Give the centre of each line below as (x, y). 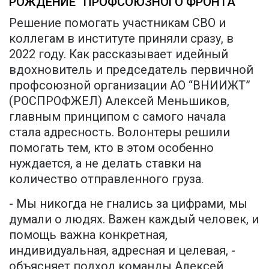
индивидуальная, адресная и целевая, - (122, 251)
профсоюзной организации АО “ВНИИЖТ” (130, 86)
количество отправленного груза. (106, 179)
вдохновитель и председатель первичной (131, 70)
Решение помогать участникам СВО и (117, 23)
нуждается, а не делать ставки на (105, 164)
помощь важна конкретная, (88, 235)
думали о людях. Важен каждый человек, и (134, 219)
